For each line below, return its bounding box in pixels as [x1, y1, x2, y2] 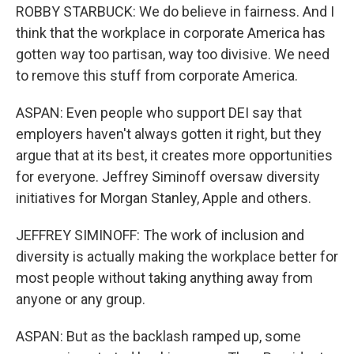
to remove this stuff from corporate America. [16, 67, 298, 84]
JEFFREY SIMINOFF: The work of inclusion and [16, 227, 304, 243]
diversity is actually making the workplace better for [16, 248, 338, 265]
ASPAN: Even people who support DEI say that [16, 104, 302, 121]
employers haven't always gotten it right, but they [16, 126, 322, 142]
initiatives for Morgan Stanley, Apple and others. [16, 190, 311, 206]
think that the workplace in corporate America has [16, 24, 326, 41]
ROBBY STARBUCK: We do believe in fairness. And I [16, 3, 334, 20]
